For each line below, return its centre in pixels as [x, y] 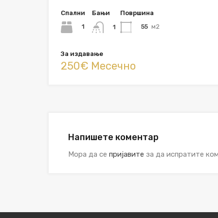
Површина [137, 13]
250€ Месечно [98, 66]
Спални [73, 13]
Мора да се [89, 154]
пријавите [127, 154]
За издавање [82, 54]
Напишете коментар [113, 137]
